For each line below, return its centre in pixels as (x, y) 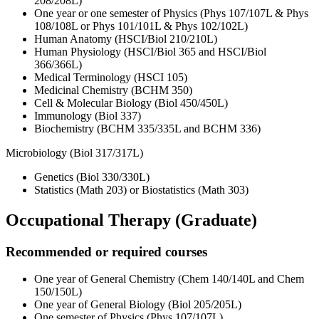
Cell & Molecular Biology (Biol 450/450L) (131, 103)
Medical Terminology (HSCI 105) (111, 77)
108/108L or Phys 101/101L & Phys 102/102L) (141, 26)
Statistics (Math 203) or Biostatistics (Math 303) (141, 189)
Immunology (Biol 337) (88, 115)
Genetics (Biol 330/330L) (92, 177)
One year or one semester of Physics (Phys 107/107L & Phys (171, 13)
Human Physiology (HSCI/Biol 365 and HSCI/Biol (150, 51)
